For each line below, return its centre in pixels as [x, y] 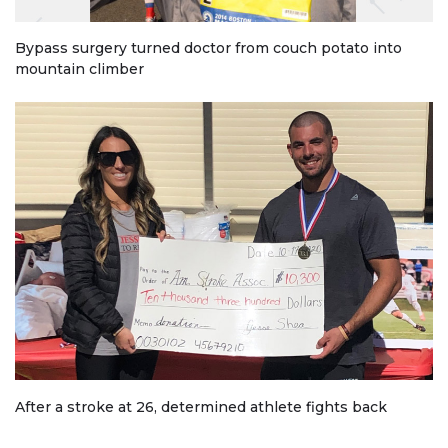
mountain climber [79, 68]
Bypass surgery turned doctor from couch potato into [208, 47]
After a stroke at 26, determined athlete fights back [201, 406]
